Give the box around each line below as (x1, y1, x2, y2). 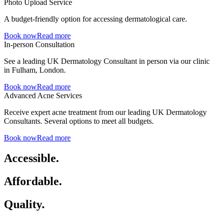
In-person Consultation (4, 40, 75, 49)
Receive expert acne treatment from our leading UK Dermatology (4, 108, 207, 116)
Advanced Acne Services (4, 91, 82, 100)
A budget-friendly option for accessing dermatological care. (4, 14, 187, 23)
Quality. (4, 198, 45, 211)
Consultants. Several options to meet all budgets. (4, 116, 154, 125)
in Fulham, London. (4, 65, 66, 74)
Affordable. (4, 175, 62, 188)
